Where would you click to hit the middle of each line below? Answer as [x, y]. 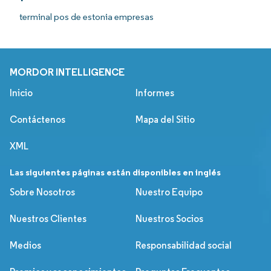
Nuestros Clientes [48, 219]
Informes [155, 93]
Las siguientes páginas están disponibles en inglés [115, 172]
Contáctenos [38, 119]
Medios [25, 245]
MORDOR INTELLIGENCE [67, 72]
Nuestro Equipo [169, 192]
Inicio [21, 93]
